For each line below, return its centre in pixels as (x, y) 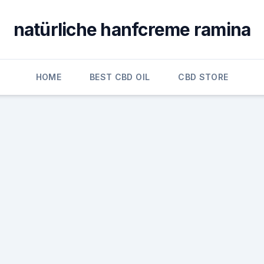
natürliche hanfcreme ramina (132, 29)
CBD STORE (203, 77)
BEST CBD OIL (120, 77)
